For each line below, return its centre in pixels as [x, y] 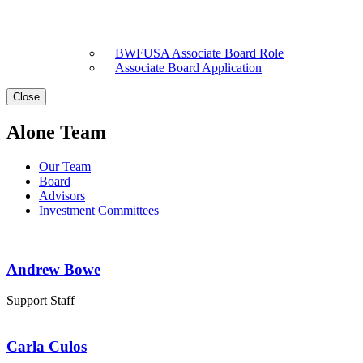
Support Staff [41, 301]
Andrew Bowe [53, 269]
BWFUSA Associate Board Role [199, 53]
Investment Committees [99, 210]
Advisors [62, 195]
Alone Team [56, 132]
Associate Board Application [188, 68]
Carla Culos [47, 346]
